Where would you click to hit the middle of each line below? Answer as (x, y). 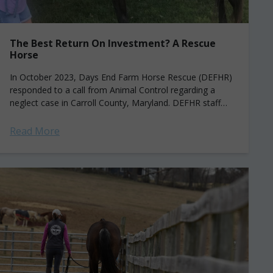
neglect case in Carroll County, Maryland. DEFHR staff (115, 103)
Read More (35, 131)
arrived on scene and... (54, 115)
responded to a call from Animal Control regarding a (112, 90)
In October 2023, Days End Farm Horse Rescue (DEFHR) (121, 77)
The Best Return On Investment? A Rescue (113, 43)
